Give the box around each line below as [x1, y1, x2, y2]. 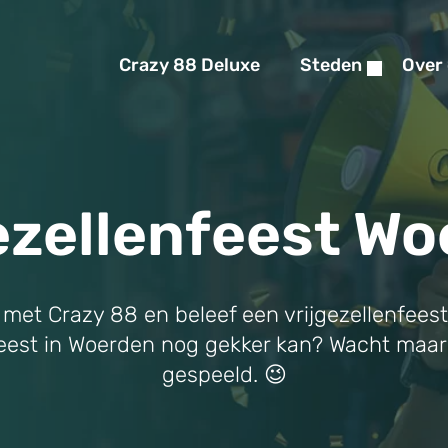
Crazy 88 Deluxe [119, 54, 260, 76]
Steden [300, 54, 362, 76]
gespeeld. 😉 [161, 361, 287, 388]
